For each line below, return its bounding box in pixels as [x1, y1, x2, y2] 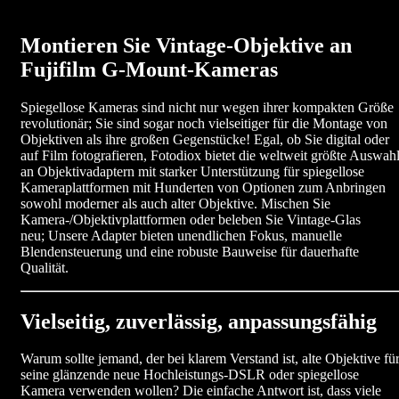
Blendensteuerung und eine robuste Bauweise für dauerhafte [20, 243, 359, 259]
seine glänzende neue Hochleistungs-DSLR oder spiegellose [20, 367, 359, 383]
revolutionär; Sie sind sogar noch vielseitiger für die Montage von [20, 115, 387, 131]
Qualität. [20, 259, 69, 275]
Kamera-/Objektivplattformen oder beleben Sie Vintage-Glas [20, 211, 361, 227]
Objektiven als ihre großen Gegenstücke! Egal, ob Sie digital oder [20, 131, 389, 147]
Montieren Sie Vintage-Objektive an [20, 33, 352, 57]
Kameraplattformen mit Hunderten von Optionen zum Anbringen [20, 179, 386, 195]
